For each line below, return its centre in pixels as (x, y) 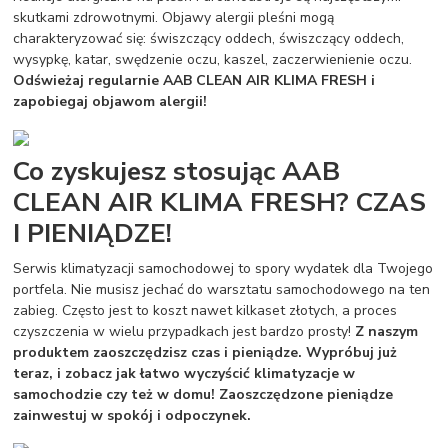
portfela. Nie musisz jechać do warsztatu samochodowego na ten (222, 289)
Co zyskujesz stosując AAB (177, 170)
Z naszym (387, 331)
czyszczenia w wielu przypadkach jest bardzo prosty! (184, 331)
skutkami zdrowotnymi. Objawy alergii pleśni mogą (174, 18)
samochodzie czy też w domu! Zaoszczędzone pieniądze (203, 394)
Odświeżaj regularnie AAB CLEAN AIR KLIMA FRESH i (194, 81)
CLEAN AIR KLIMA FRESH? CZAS (220, 201)
